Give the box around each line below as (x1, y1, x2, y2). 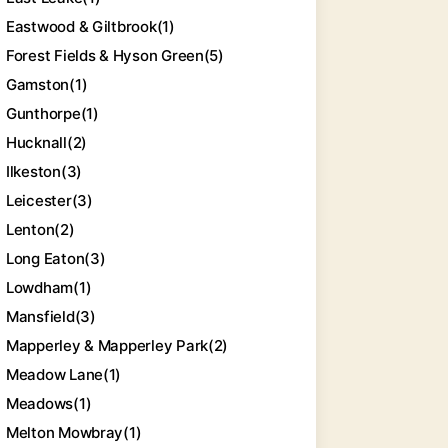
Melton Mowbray (6, 423, 124, 442)
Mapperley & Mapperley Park (6, 336, 208, 355)
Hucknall (6, 133, 67, 152)
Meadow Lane (6, 365, 104, 384)
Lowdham (6, 278, 74, 297)
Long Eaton (6, 249, 85, 268)
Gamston (6, 75, 70, 94)
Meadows (6, 394, 74, 413)
